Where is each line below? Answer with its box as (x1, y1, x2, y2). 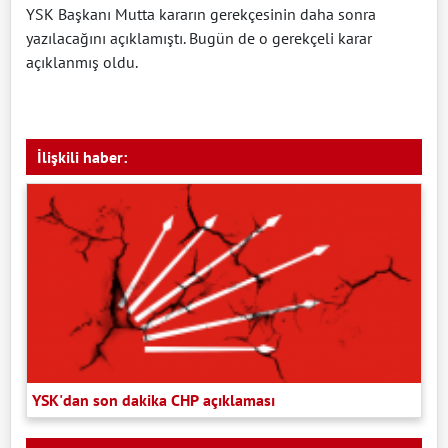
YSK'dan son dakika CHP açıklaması (32, 389, 275, 410)
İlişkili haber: (37, 146, 127, 167)
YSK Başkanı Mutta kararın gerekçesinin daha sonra (26, 3, 376, 24)
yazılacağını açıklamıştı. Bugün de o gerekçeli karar (26, 27, 372, 48)
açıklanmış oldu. (26, 51, 141, 72)
